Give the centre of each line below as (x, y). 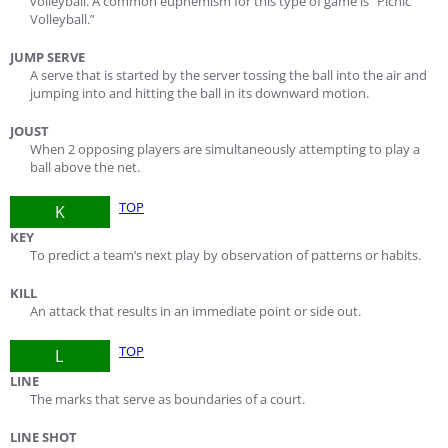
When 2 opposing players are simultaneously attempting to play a (225, 149)
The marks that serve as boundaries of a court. (167, 399)
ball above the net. (85, 167)
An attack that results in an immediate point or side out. (195, 311)
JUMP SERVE (47, 57)
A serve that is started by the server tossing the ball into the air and (228, 75)
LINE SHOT (43, 437)
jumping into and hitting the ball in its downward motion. (199, 93)
